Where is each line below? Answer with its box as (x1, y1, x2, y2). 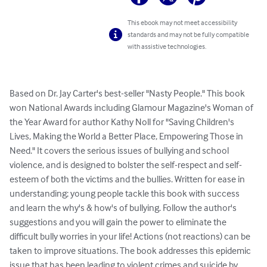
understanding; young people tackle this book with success (10, 187, 241, 200)
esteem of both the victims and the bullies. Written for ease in (10, 173, 247, 185)
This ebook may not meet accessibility (128, 18, 238, 27)
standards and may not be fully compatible (128, 30, 250, 39)
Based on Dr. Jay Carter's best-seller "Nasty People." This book (10, 87, 247, 100)
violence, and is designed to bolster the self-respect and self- (10, 159, 242, 171)
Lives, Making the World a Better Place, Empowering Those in (10, 130, 245, 142)
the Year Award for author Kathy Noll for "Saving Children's (10, 116, 236, 128)
